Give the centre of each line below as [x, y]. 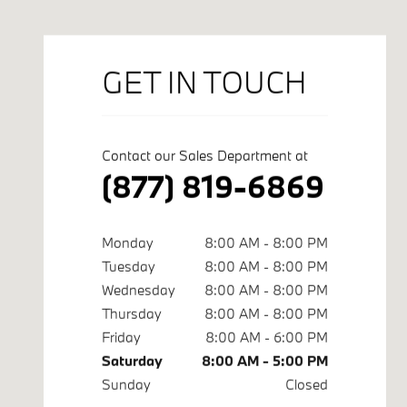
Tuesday [129, 266]
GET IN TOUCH [204, 82]
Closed [307, 384]
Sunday [126, 384]
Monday [128, 242]
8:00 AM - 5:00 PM [265, 360]
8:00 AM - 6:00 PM [267, 337]
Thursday [132, 313]
